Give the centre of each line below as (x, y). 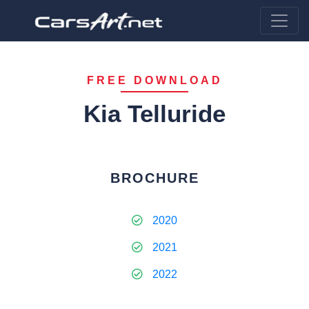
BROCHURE (154, 178)
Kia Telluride (154, 113)
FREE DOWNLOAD (154, 80)
